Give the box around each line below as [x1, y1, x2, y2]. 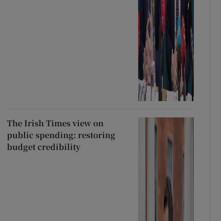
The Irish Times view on [6, 117, 104, 129]
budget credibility [6, 141, 80, 152]
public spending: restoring [6, 129, 115, 141]
